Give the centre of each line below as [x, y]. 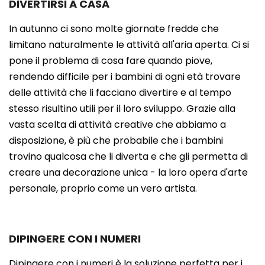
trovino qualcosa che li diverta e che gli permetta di [128, 156]
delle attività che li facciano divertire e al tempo [120, 92]
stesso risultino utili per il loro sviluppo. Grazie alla [122, 108]
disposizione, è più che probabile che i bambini [116, 140]
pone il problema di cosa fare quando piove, [111, 60]
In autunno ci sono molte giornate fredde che [114, 28]
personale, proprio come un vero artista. [103, 188]
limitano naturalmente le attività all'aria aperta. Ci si [129, 44]
